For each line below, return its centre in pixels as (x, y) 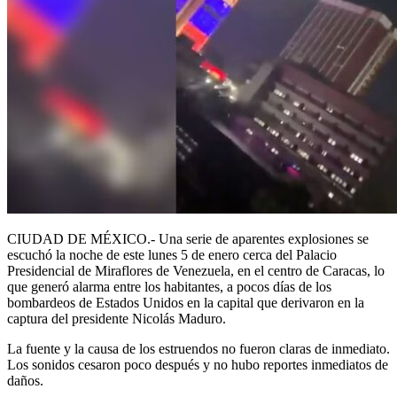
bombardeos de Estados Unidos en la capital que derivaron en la (186, 302)
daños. (25, 380)
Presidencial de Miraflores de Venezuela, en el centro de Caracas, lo (196, 270)
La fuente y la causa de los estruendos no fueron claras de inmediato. (198, 348)
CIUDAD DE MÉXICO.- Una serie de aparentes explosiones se (188, 238)
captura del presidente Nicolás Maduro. (117, 318)
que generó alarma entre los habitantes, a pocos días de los (169, 286)
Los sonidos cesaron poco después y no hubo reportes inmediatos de (198, 364)
